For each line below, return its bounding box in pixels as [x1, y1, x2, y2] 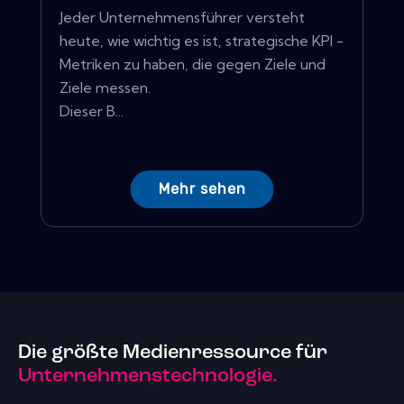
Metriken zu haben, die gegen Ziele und [60, 55, 326, 74]
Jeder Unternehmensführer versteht [60, 8, 305, 27]
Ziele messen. [60, 78, 151, 97]
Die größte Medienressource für [18, 342, 327, 363]
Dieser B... [60, 102, 124, 121]
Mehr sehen [158, 180, 246, 198]
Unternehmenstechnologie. [18, 365, 278, 387]
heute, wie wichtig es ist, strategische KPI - [60, 32, 344, 50]
